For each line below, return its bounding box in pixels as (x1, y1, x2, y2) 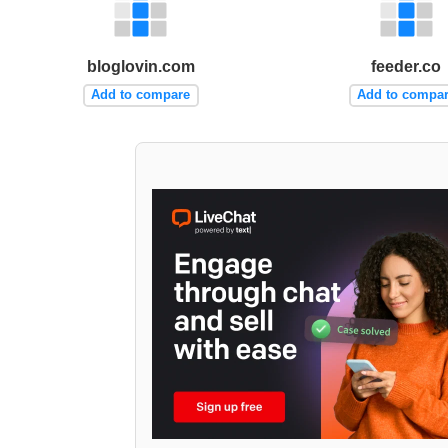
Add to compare (91, 87, 191, 103)
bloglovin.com (86, 57, 195, 75)
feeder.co (371, 57, 442, 75)
